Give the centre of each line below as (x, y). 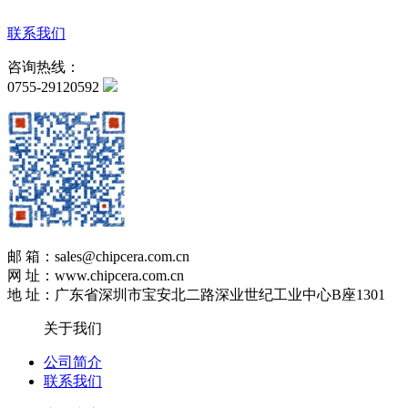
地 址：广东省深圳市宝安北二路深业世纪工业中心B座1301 (196, 294)
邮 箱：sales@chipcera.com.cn (98, 256)
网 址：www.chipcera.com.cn (96, 275)
